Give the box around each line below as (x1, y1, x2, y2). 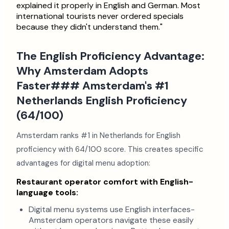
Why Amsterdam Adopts (16, 63, 148, 79)
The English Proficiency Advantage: (16, 49, 204, 64)
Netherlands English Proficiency (16, 93, 187, 108)
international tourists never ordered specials (16, 11, 184, 22)
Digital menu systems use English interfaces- (29, 204, 195, 215)
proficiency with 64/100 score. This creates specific (16, 144, 203, 155)
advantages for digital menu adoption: (16, 158, 150, 169)
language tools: (16, 187, 78, 198)
